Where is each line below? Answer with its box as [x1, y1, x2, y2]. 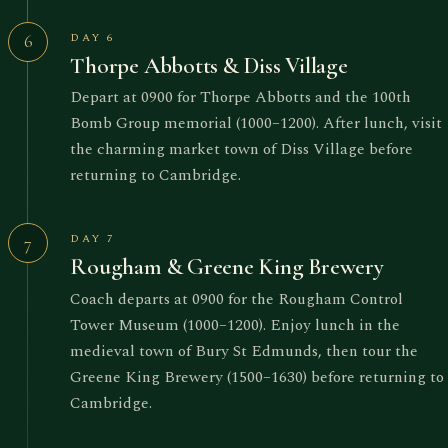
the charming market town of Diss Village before [70, 137, 414, 162]
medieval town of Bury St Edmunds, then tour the [70, 338, 419, 363]
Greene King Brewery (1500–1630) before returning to [70, 364, 445, 389]
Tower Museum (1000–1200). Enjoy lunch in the [70, 312, 401, 337]
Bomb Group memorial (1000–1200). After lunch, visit [70, 111, 443, 136]
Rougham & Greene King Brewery [70, 253, 384, 282]
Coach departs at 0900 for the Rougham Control [70, 286, 404, 311]
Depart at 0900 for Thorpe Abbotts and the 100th [70, 85, 412, 110]
